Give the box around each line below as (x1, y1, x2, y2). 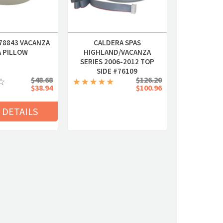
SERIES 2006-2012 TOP (80, 57, 154, 67)
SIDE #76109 (97, 66, 138, 76)
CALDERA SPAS (93, 38, 141, 48)
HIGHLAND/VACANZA (83, 47, 151, 57)
